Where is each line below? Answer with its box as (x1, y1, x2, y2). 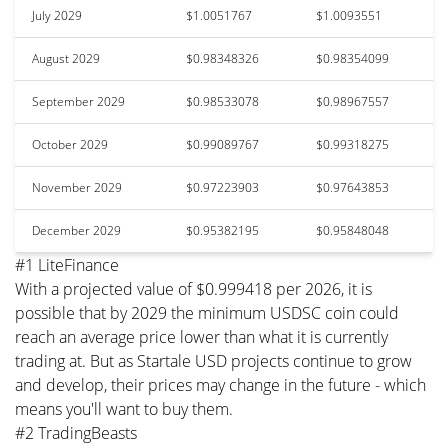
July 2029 (32, 6, 82, 24)
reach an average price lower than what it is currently (15, 325, 388, 348)
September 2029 (32, 92, 125, 110)
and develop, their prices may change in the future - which (15, 373, 426, 396)
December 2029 (32, 221, 121, 239)
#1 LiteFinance (15, 253, 119, 276)
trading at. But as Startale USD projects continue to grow (15, 349, 412, 372)
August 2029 (32, 49, 100, 67)
